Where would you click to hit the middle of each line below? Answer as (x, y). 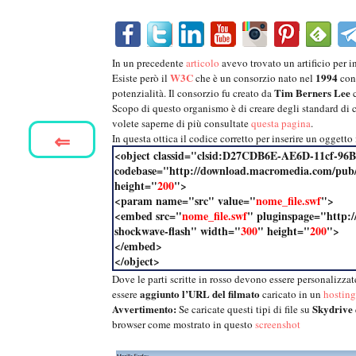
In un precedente (149, 63)
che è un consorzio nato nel (255, 78)
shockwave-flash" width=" (178, 231)
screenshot (278, 325)
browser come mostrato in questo (184, 325)
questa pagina (281, 124)
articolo (203, 63)
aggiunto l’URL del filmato (200, 294)
